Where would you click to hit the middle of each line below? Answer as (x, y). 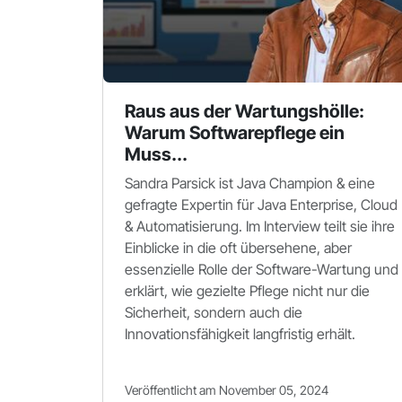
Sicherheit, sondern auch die (214, 312)
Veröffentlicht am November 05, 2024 (227, 390)
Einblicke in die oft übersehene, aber (238, 248)
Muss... (156, 154)
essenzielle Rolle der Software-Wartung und (262, 269)
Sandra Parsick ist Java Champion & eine (250, 183)
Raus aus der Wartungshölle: (245, 111)
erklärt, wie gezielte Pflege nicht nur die (247, 291)
